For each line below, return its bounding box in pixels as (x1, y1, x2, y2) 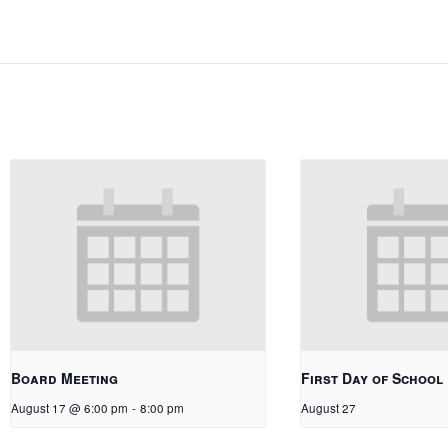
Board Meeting (10, 367, 118, 388)
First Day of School (300, 367, 443, 388)
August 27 (300, 399, 356, 416)
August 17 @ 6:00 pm (10, 399, 128, 416)
